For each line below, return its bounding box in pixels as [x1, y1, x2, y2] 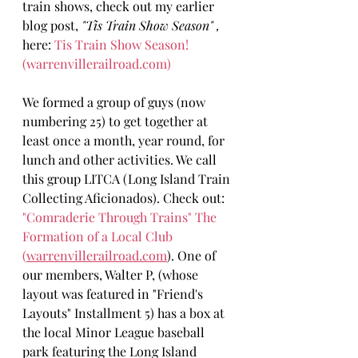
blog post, [22, 16, 82, 34]
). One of [167, 246, 219, 264]
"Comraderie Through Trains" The [22, 208, 220, 225]
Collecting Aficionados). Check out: [22, 189, 228, 206]
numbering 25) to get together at [22, 112, 211, 129]
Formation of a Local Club [22, 227, 176, 245]
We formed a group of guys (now [22, 93, 209, 110]
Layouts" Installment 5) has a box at [22, 304, 228, 321]
